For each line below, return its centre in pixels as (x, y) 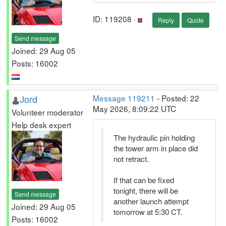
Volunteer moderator (47, 112)
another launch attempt (151, 201)
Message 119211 (124, 98)
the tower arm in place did (156, 148)
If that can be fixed (144, 180)
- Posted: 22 (177, 98)
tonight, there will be (146, 190)
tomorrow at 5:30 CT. (148, 212)
